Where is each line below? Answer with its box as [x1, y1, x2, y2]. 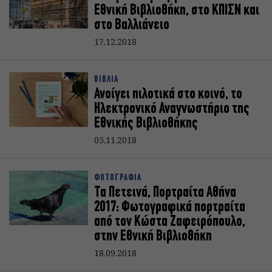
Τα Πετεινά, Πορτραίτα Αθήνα [94, 186, 236, 200]
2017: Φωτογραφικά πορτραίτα [94, 200, 245, 215]
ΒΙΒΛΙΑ [94, 75, 118, 84]
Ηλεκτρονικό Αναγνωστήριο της [94, 102, 250, 117]
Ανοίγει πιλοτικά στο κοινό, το [94, 87, 242, 102]
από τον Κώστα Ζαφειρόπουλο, [94, 215, 245, 229]
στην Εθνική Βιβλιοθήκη [94, 229, 212, 244]
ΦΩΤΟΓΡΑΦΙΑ [94, 174, 141, 183]
